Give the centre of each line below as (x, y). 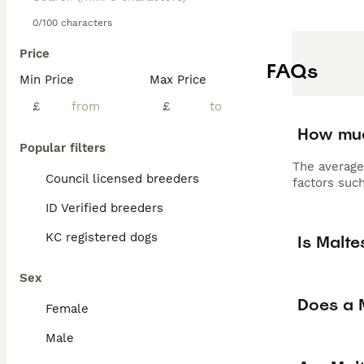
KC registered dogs (102, 237)
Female (67, 309)
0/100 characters (72, 23)
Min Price (47, 80)
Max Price (178, 80)
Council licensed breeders (122, 179)
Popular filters (63, 148)
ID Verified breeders (104, 208)
